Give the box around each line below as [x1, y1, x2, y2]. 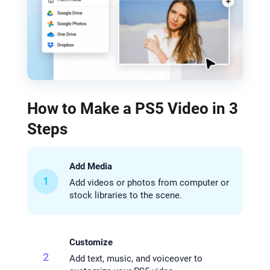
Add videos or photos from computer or [69, 177, 229, 189]
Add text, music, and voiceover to [69, 253, 202, 265]
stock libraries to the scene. [69, 190, 182, 201]
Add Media [69, 161, 112, 172]
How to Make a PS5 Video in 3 [27, 99, 238, 118]
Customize [69, 237, 113, 248]
